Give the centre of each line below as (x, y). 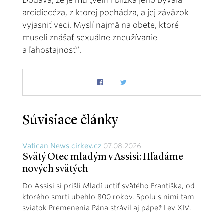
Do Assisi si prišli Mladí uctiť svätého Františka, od (109, 186)
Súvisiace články (70, 121)
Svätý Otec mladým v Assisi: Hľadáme (103, 157)
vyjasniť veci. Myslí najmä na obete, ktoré (101, 25)
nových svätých (55, 169)
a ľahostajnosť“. (52, 50)
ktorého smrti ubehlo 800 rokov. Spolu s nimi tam (108, 197)
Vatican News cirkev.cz (62, 146)
